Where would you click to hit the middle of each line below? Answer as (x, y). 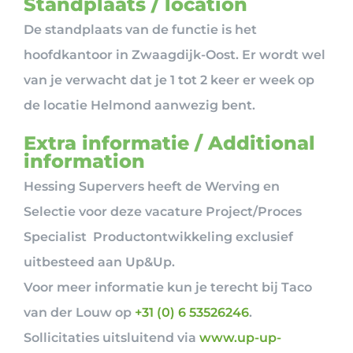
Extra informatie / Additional (169, 143)
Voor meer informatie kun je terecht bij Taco (168, 287)
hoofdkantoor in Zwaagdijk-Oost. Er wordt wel (175, 54)
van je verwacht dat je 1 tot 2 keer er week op (169, 80)
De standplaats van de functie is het (140, 29)
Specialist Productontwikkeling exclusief (158, 236)
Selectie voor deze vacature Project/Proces (163, 211)
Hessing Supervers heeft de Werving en (152, 186)
